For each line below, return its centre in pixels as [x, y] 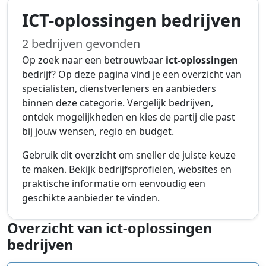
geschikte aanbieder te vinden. [91, 198]
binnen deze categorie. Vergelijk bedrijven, [118, 103]
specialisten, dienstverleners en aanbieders [119, 88]
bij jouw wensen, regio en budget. [98, 131]
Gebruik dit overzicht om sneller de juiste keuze [129, 155]
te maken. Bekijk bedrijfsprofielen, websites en [127, 169]
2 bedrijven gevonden [81, 44]
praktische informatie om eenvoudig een [114, 183]
